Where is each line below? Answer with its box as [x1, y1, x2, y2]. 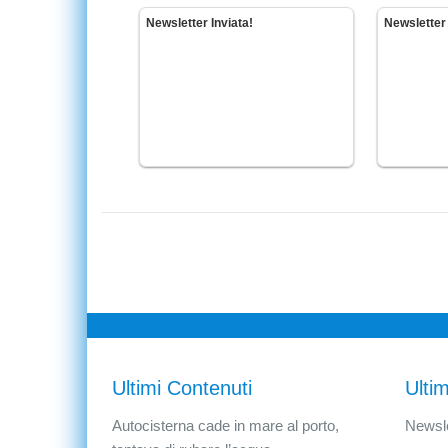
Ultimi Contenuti [112, 377, 252, 399]
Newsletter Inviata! [146, 16, 253, 30]
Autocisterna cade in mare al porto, [112, 417, 339, 434]
